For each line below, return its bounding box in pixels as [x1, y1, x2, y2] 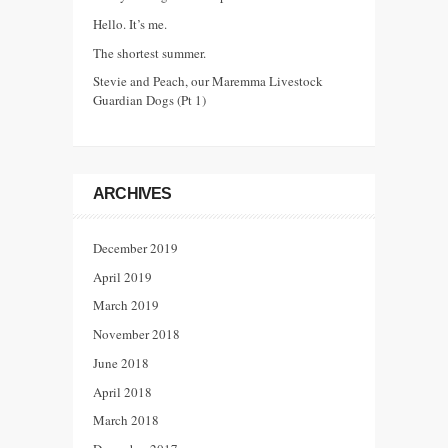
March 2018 [93, 411, 159, 430]
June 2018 [93, 353, 149, 372]
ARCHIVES [93, 184, 172, 202]
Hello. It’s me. [93, 14, 167, 33]
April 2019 [93, 267, 152, 286]
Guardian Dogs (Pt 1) [93, 91, 206, 110]
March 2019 [93, 296, 159, 315]
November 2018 [93, 325, 180, 344]
